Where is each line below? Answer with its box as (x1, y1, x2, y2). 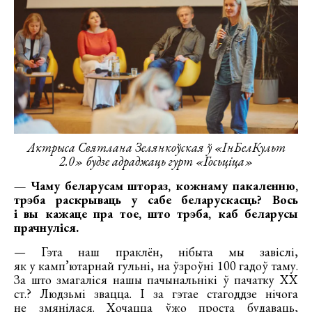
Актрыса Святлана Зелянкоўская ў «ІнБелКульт (26, 139, 286, 156)
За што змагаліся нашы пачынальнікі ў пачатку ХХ (14, 272, 298, 288)
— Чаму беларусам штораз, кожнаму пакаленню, (14, 178, 298, 194)
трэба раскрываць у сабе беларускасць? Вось (14, 192, 298, 208)
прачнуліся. (14, 219, 79, 236)
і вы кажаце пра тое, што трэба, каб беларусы (14, 205, 298, 222)
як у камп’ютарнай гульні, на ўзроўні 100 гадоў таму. (14, 258, 298, 274)
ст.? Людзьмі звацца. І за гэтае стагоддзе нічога (14, 286, 298, 302)
